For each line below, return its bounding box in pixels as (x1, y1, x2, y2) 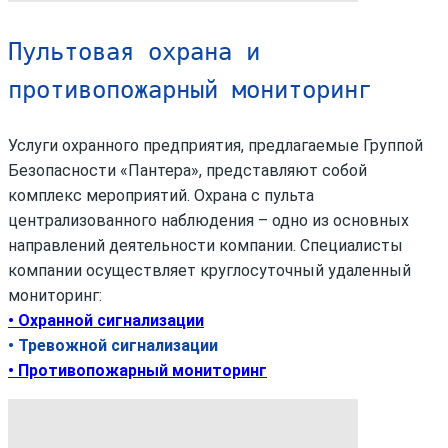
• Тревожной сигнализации (8, 335, 218, 355)
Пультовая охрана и (8, 37, 260, 66)
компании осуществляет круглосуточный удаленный (8, 260, 411, 280)
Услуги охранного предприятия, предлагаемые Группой (8, 135, 423, 155)
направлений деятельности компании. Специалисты (8, 235, 403, 255)
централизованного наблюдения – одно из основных (8, 210, 409, 230)
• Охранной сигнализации (8, 310, 204, 330)
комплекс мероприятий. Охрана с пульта (8, 185, 314, 205)
